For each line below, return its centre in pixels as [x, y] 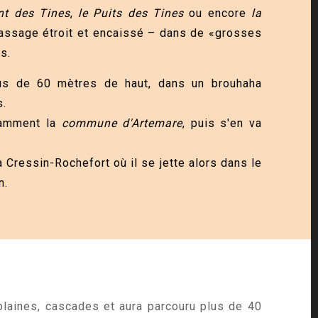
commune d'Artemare [122, 123]
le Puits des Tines [131, 13]
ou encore [217, 13]
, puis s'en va [222, 123]
